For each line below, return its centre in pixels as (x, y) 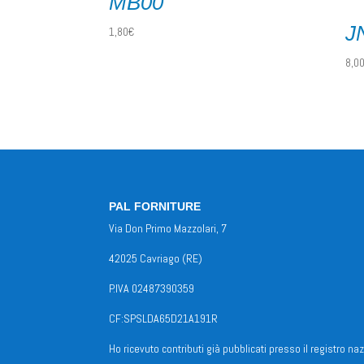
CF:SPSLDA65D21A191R (164, 319)
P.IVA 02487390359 (152, 289)
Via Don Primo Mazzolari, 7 (168, 229)
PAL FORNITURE (155, 207)
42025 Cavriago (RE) (156, 259)
